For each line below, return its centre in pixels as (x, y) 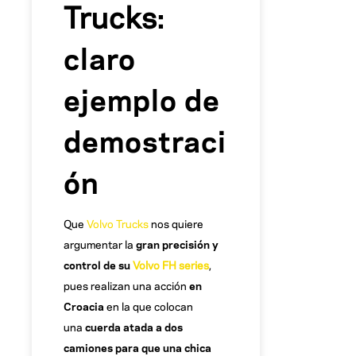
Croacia (84, 306)
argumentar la (100, 244)
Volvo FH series (171, 265)
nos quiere (176, 223)
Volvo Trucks (118, 223)
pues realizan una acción (126, 285)
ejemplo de (142, 98)
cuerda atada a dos (134, 327)
